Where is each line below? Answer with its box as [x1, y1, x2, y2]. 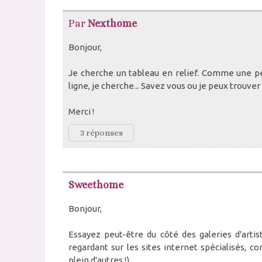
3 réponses [80, 127, 123, 138]
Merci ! [68, 106, 94, 116]
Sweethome [68, 179, 123, 191]
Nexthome [88, 18, 137, 29]
